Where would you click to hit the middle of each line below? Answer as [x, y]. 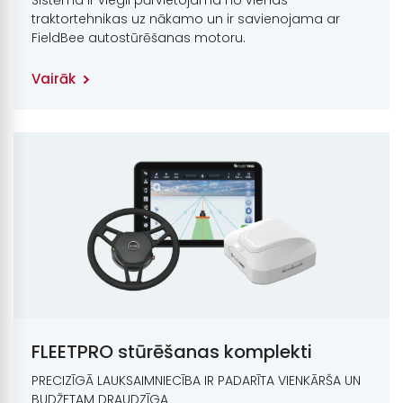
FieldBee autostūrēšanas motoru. [139, 37]
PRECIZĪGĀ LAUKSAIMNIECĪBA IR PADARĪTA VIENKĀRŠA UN [196, 381]
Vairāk [54, 78]
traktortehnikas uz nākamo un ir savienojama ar [186, 18]
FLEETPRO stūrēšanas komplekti [172, 352]
